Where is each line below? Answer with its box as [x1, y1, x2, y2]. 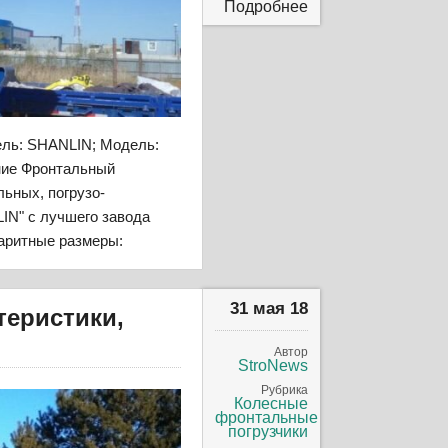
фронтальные [215, 408, 319, 426]
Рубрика [261, 382, 309, 397]
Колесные [234, 394, 309, 412]
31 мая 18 [230, 298, 309, 318]
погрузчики [228, 422, 309, 440]
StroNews [238, 356, 309, 374]
